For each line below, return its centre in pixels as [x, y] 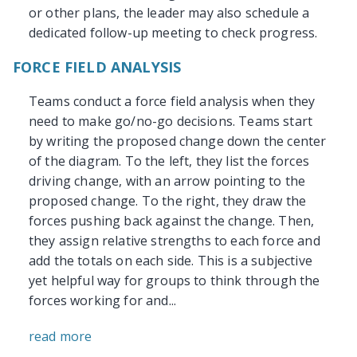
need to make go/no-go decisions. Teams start [171, 122]
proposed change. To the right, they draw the [168, 201]
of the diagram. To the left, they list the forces [169, 161]
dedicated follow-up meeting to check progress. [173, 33]
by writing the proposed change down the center [178, 141]
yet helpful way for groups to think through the [175, 281]
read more [61, 337]
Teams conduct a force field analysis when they [172, 102]
